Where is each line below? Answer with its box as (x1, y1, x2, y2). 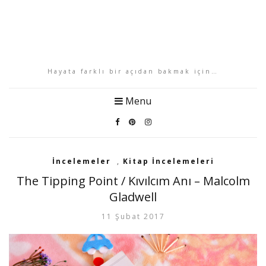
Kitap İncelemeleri (122, 156, 214, 166)
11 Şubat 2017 (101, 211, 165, 221)
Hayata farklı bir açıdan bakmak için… (47, 67, 218, 75)
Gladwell (109, 189, 157, 205)
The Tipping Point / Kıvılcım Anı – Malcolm (16, 173, 250, 189)
